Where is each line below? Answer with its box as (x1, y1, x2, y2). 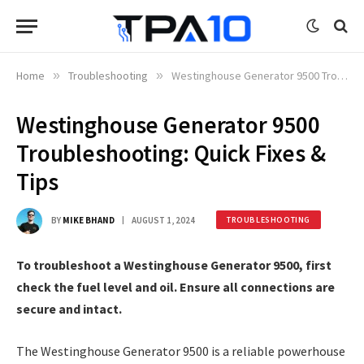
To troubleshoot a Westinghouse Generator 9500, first (16, 257, 331, 273)
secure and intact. (16, 301, 122, 317)
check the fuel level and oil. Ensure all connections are (16, 279, 335, 295)
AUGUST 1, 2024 (132, 214, 195, 226)
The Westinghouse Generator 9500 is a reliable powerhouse (16, 342, 345, 359)
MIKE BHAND (63, 214, 115, 226)
